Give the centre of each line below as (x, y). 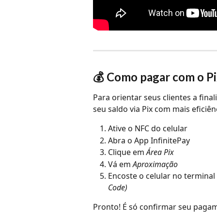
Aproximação (155, 164)
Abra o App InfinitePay (149, 140)
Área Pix (160, 152)
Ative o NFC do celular (148, 129)
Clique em (127, 152)
